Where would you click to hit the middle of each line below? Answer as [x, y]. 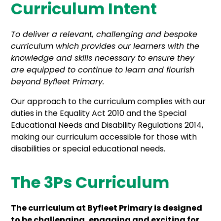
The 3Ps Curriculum [90, 183]
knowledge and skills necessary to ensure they [103, 58]
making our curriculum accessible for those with [104, 137]
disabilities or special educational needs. [88, 149]
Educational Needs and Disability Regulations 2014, [107, 125]
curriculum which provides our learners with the [105, 46]
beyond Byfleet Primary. [58, 82]
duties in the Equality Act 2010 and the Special [99, 113]
